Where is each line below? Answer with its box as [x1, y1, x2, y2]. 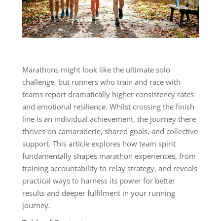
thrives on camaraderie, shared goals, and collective [22, 126, 198, 136]
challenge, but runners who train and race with [22, 76, 181, 87]
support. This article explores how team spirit [22, 138, 176, 148]
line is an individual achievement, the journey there [22, 113, 196, 124]
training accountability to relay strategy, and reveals [22, 163, 197, 173]
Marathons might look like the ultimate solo [22, 64, 170, 74]
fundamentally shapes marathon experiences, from [22, 150, 196, 161]
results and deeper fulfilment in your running [22, 187, 175, 198]
